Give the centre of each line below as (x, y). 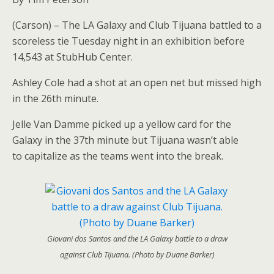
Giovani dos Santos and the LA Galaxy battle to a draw (137, 239)
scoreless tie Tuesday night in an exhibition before (128, 41)
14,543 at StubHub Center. (72, 57)
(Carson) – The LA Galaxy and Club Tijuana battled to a (137, 25)
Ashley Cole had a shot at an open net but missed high (137, 83)
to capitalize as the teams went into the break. (118, 156)
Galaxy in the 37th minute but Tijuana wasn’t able (125, 140)
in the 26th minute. (55, 98)
